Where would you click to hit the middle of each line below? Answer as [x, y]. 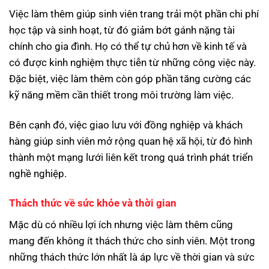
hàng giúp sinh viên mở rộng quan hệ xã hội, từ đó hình [131, 141]
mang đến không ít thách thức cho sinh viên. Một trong [132, 241]
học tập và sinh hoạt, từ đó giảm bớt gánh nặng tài [122, 30]
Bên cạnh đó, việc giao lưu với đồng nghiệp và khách [126, 125]
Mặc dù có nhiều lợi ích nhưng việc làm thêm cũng [121, 225]
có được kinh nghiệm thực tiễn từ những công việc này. [132, 63]
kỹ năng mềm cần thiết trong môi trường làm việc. [121, 95]
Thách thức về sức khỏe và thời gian [93, 203]
